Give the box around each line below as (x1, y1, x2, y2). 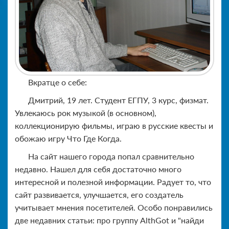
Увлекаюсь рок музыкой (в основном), (15, 108, 156, 118)
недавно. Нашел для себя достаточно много (15, 164, 181, 174)
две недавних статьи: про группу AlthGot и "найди (15, 215, 204, 225)
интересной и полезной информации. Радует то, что (15, 177, 211, 187)
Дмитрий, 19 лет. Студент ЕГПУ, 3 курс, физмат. (28, 95, 209, 105)
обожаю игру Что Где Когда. (15, 133, 122, 144)
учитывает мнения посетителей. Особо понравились (15, 202, 213, 213)
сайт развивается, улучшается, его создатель (15, 190, 184, 200)
